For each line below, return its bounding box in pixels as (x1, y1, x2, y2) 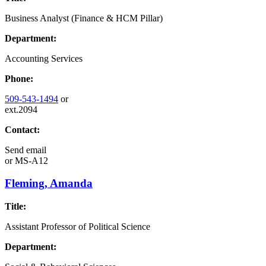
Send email (5, 144, 46, 155)
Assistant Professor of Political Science (5, 221, 150, 232)
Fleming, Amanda (5, 177, 93, 190)
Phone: (5, 73, 33, 84)
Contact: (5, 124, 40, 135)
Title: (5, 201, 26, 212)
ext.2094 (5, 104, 37, 115)
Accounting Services (5, 53, 83, 64)
